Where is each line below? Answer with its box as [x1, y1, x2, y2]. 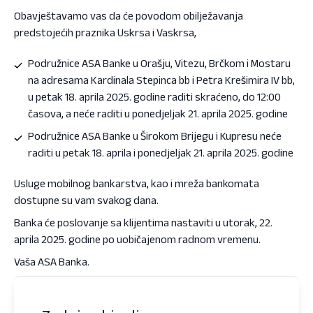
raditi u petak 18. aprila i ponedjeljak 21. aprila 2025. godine [28, 146, 293, 159]
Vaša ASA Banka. [14, 255, 89, 268]
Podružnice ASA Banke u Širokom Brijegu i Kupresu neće [28, 129, 282, 142]
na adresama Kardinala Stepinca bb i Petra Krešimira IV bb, [28, 73, 295, 86]
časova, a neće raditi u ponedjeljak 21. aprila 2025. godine [28, 107, 288, 119]
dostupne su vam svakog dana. [14, 194, 159, 206]
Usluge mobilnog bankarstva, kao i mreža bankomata [14, 177, 259, 189]
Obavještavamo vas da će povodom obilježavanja [14, 9, 243, 22]
